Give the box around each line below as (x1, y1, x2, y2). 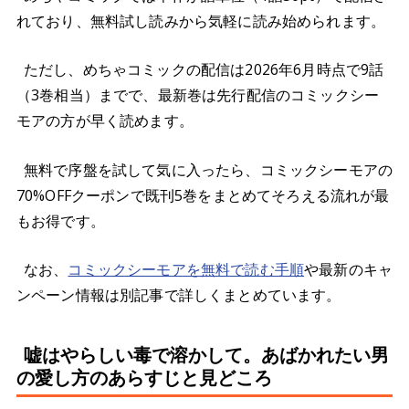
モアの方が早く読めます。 (16, 110, 194, 131)
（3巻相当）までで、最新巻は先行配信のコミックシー (16, 85, 379, 106)
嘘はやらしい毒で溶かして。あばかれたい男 (24, 341, 389, 367)
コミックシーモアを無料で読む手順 (68, 259, 305, 280)
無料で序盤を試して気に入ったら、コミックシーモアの (24, 159, 393, 180)
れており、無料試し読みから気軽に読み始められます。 (16, 10, 385, 31)
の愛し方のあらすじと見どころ (16, 364, 272, 390)
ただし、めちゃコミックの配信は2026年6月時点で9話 (24, 59, 384, 80)
